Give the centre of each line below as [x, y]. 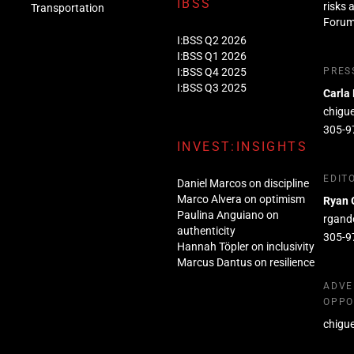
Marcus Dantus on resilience [245, 262]
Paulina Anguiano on [228, 215]
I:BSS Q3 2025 [211, 87]
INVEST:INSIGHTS [242, 146]
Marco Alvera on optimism [241, 199]
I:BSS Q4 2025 [211, 72]
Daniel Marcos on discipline [243, 183]
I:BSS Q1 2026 [211, 56]
